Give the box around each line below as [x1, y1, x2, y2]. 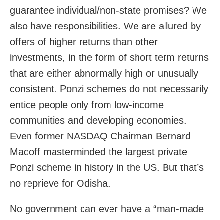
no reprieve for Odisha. [10, 178, 110, 189]
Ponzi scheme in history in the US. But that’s [10, 162, 204, 173]
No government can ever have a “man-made [10, 203, 204, 215]
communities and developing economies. [10, 115, 187, 126]
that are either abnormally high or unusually [10, 68, 198, 79]
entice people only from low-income [10, 99, 164, 110]
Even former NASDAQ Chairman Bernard [10, 131, 191, 142]
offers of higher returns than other [10, 36, 158, 48]
